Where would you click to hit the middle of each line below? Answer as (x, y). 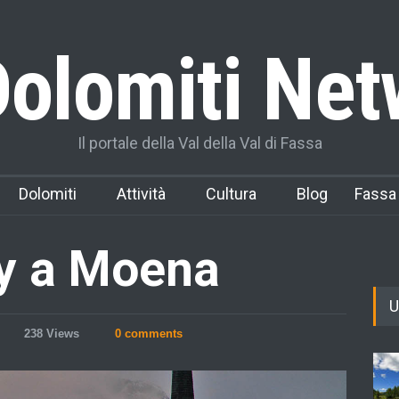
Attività (141, 194)
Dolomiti (48, 194)
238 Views (52, 334)
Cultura (231, 194)
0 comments (149, 334)
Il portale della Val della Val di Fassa (199, 143)
